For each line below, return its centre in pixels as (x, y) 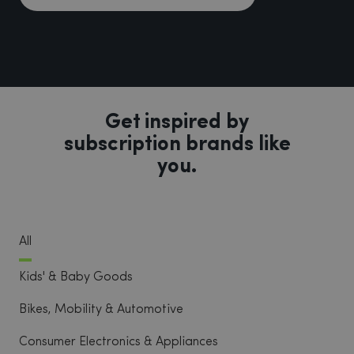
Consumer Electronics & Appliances (119, 342)
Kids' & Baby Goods (76, 277)
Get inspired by (177, 123)
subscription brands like (177, 145)
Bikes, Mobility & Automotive (101, 310)
